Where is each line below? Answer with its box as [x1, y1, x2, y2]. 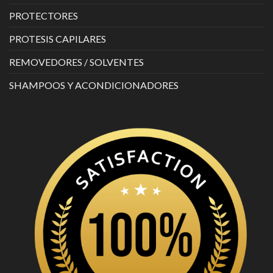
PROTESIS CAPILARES [9, 33, 106, 45]
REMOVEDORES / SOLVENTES [9, 56, 144, 68]
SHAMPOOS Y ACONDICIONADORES [9, 79, 179, 91]
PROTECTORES [9, 10, 78, 22]
